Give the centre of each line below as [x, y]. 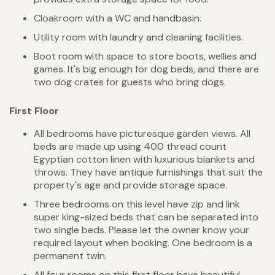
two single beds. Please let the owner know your [141, 230]
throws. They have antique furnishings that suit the [148, 172]
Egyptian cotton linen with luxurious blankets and [144, 160]
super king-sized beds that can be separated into [146, 217]
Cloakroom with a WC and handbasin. [118, 18]
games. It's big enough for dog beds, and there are [146, 69]
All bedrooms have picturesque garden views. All [142, 134]
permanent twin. [70, 256]
